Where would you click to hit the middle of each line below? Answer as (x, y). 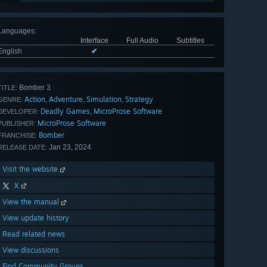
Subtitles (190, 41)
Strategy (139, 100)
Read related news (34, 234)
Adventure (66, 100)
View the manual (32, 202)
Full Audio (142, 41)
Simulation (104, 100)
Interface (94, 41)
